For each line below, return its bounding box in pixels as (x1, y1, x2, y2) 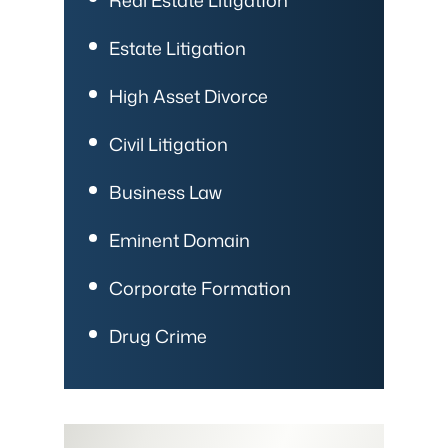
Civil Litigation (109, 130, 228, 157)
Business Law (109, 178, 222, 205)
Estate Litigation (109, 34, 246, 61)
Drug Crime (109, 322, 207, 349)
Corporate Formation (109, 274, 291, 301)
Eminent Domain (109, 226, 250, 253)
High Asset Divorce (109, 82, 268, 109)
